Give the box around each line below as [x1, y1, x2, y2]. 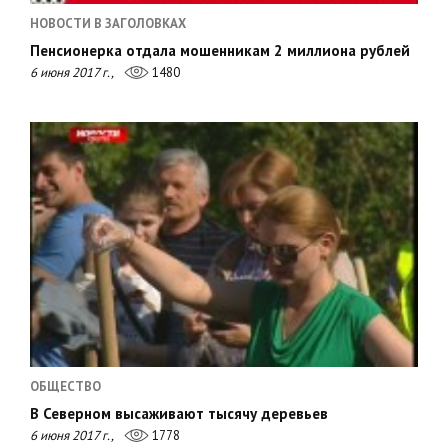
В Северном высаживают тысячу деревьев [30, 404, 328, 424]
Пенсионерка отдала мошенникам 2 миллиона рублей [30, 41, 410, 61]
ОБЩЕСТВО [30, 378, 101, 396]
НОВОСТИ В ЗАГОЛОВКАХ [30, 15, 186, 33]
